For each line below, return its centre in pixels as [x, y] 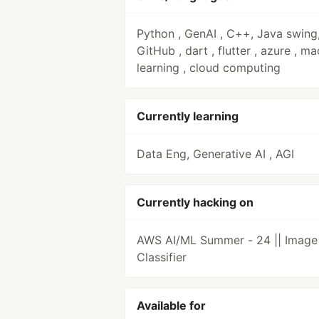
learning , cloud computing [209, 68]
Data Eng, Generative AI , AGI [215, 154]
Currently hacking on [195, 202]
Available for [171, 305]
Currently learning [188, 116]
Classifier [162, 257]
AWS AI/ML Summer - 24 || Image [227, 240]
